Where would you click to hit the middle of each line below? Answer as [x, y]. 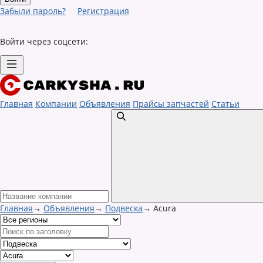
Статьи [225, 104]
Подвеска [124, 208]
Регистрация [103, 11]
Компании [56, 104]
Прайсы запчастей [171, 104]
